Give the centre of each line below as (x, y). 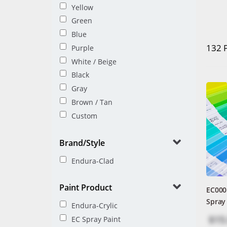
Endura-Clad (93, 161)
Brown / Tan (92, 102)
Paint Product (86, 188)
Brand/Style (82, 143)
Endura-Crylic (94, 206)
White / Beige (94, 61)
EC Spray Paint (96, 219)
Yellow (82, 7)
